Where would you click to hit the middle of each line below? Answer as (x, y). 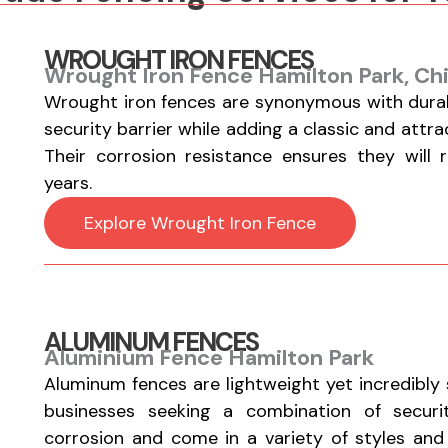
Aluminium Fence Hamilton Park (208, 357)
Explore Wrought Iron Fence (199, 223)
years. (67, 183)
